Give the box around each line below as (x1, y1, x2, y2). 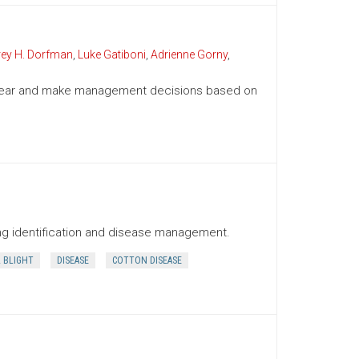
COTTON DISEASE (111, 255, 182, 266)
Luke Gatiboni (77, 48, 146, 61)
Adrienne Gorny (150, 48, 228, 61)
